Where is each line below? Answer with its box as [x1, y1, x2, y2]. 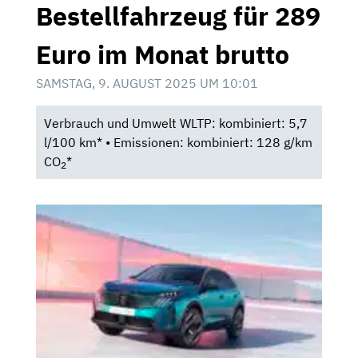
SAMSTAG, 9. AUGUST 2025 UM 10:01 [36, 75, 258, 92]
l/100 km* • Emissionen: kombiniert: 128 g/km [43, 134, 312, 151]
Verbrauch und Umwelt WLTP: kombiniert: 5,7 [43, 115, 308, 132]
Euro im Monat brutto [36, 38, 289, 72]
